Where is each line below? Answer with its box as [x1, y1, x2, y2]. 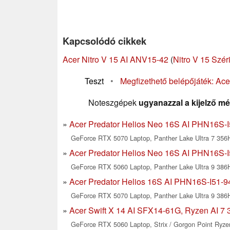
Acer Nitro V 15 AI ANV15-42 [63, 53, 168, 66]
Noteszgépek [88, 97, 139, 109]
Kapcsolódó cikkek [63, 34, 146, 48]
